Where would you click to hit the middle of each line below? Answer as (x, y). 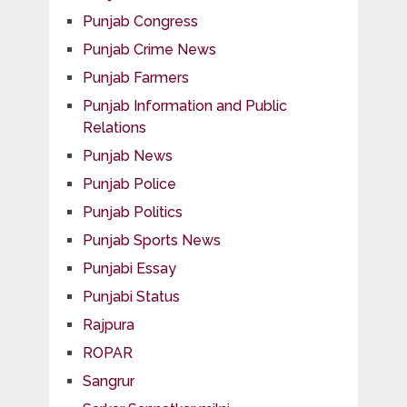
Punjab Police (129, 184)
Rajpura (108, 324)
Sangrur (108, 381)
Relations (114, 127)
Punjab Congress (140, 21)
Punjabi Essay (129, 268)
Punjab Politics (132, 212)
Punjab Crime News (149, 49)
